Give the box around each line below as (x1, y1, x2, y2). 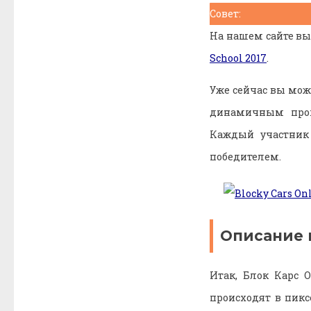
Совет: (210, 6, 241, 20)
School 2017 (210, 51, 267, 65)
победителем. (210, 149, 281, 163)
